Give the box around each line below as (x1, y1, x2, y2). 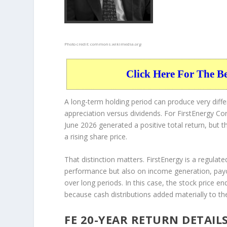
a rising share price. (64, 131, 128, 141)
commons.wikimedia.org (90, 41, 142, 47)
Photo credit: (64, 41, 91, 47)
